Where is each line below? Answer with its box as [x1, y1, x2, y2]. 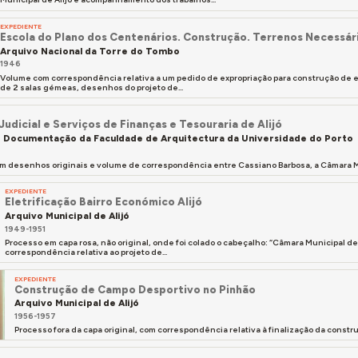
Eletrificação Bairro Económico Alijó [5, 195, 203, 209]
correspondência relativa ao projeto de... [5, 246, 168, 257]
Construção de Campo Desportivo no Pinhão [14, 282, 257, 296]
